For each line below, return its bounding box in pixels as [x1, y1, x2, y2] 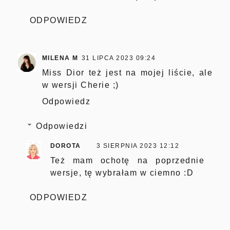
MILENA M [42, 54, 79, 62]
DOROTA [50, 142, 81, 149]
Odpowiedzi [36, 121, 88, 130]
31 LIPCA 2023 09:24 [81, 54, 156, 62]
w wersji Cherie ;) [42, 80, 119, 89]
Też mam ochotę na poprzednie [50, 156, 205, 165]
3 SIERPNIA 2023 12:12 [96, 142, 180, 149]
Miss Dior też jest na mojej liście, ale [42, 68, 213, 77]
